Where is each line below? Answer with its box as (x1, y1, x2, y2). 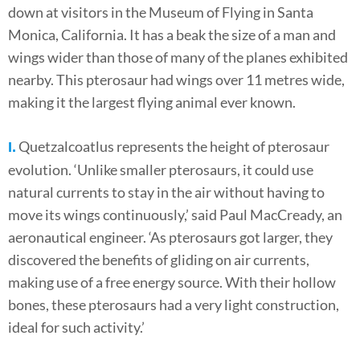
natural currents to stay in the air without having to (8, 183, 325, 202)
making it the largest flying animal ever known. (8, 93, 296, 112)
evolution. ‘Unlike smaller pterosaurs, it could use (8, 161, 313, 179)
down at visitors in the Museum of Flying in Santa (8, 3, 313, 22)
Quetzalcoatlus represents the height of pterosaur (16, 137, 329, 156)
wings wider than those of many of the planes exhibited (8, 48, 348, 67)
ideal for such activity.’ (8, 318, 145, 337)
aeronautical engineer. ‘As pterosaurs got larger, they (8, 228, 333, 247)
